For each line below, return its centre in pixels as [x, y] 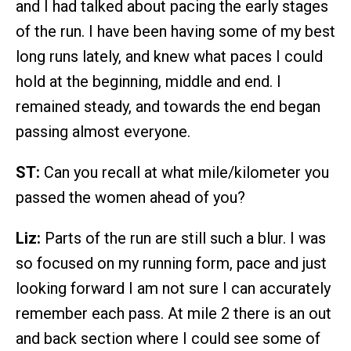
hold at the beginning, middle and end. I [148, 81]
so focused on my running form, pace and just [171, 263]
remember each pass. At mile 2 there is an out [174, 313]
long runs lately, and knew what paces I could [169, 56]
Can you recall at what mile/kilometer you [185, 172]
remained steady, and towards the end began [168, 106]
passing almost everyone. [103, 131]
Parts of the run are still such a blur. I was [183, 238]
